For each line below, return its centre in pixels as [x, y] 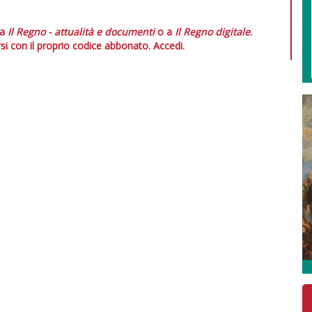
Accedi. [169, 45]
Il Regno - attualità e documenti [81, 31]
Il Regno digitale [212, 31]
